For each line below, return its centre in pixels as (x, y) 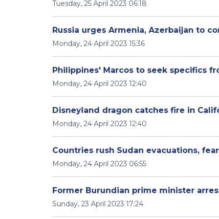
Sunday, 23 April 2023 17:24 (98, 204)
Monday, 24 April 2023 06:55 (99, 164)
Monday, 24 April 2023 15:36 (99, 44)
